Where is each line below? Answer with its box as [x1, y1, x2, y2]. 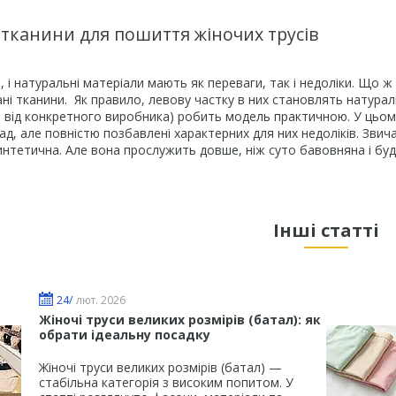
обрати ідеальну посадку [39, 325, 210, 343]
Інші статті [273, 218, 379, 243]
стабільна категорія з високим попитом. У [39, 373, 293, 391]
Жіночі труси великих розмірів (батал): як [39, 310, 321, 328]
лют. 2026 [76, 292, 126, 308]
